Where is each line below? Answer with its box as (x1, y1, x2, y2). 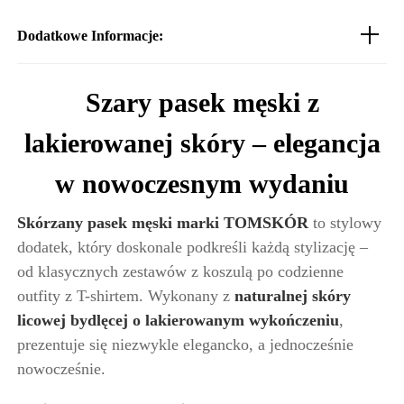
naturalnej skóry (234, 286, 351, 305)
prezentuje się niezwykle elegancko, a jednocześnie (17, 335, 353, 353)
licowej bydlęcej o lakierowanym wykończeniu (17, 310, 339, 329)
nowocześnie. (17, 359, 106, 378)
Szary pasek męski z (85, 87, 319, 117)
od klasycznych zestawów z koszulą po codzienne (17, 262, 344, 280)
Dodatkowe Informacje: (17, 27, 163, 43)
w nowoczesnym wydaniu (55, 168, 349, 198)
